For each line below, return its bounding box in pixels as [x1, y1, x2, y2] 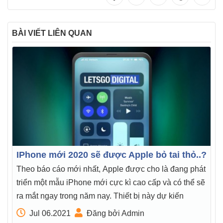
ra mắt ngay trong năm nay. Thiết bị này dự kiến [16, 192, 184, 200]
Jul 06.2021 [29, 209, 71, 218]
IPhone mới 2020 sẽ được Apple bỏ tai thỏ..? [16, 150, 207, 160]
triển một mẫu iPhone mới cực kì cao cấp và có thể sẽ [16, 178, 205, 187]
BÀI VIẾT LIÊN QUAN [12, 29, 92, 37]
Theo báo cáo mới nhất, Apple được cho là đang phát [16, 165, 206, 173]
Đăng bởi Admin [87, 209, 144, 218]
